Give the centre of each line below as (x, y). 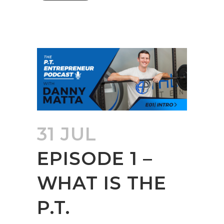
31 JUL (67, 134)
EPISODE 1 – (95, 159)
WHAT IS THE (102, 183)
